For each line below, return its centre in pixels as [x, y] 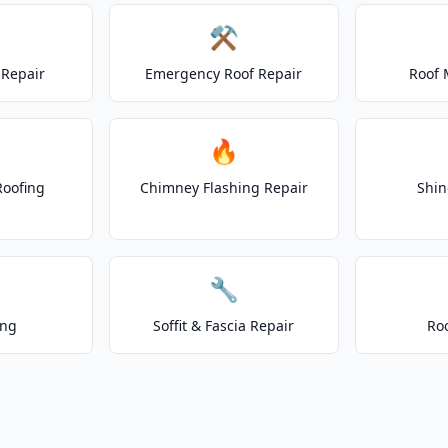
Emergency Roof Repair [224, 73]
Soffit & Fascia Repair [224, 325]
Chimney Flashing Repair [223, 187]
